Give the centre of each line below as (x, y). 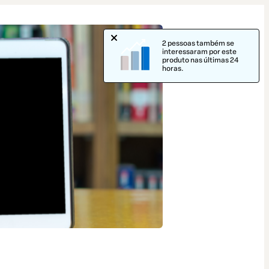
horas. (173, 68)
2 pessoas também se (198, 43)
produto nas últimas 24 (200, 60)
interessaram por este (199, 52)
